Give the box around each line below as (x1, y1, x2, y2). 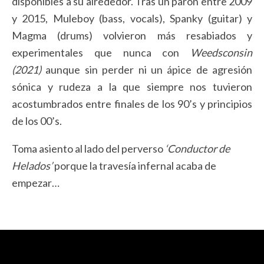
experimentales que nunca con (12, 46, 190, 60)
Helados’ (12, 159, 54, 173)
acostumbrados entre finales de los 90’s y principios (12, 97, 252, 111)
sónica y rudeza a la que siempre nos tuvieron (12, 80, 252, 94)
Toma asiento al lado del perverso (12, 142, 165, 156)
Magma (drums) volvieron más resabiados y (12, 29, 252, 42)
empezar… (12, 176, 60, 190)
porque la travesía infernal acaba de (54, 159, 216, 173)
